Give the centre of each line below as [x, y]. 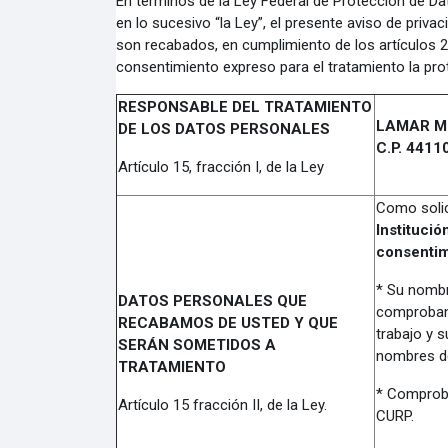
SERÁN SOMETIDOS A [196, 345]
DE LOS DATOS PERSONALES [223, 129]
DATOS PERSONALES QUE [212, 301]
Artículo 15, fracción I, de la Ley [220, 167]
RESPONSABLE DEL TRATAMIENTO [244, 107]
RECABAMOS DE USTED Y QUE [227, 323]
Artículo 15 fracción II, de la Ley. [222, 405]
